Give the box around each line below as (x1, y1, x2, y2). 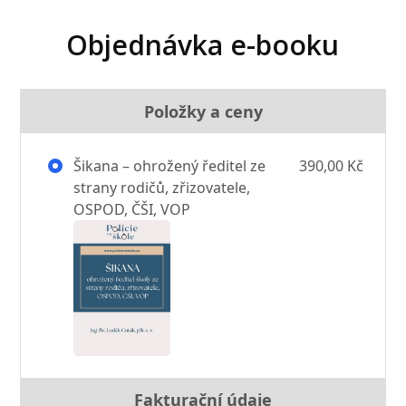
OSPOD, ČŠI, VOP (73, 198, 191, 219)
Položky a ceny (143, 100, 263, 122)
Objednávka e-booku (65, 25, 339, 63)
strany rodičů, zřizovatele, (73, 177, 251, 198)
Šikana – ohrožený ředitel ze (70, 155, 266, 176)
